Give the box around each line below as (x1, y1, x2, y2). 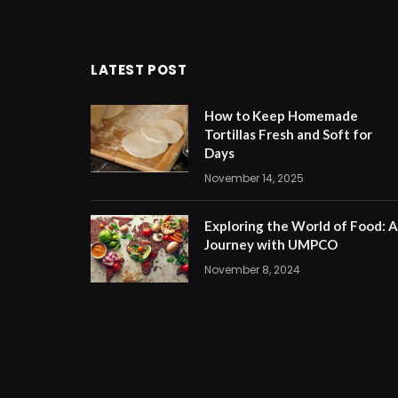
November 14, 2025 (204, 171, 304, 186)
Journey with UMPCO (204, 236, 338, 252)
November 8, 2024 (204, 262, 300, 277)
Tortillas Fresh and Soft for (204, 126, 372, 142)
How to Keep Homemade (204, 107, 358, 123)
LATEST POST (91, 60, 187, 79)
